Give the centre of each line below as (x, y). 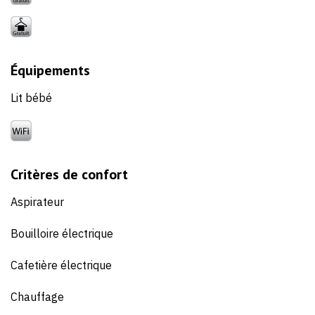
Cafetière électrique (61, 265)
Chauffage (37, 297)
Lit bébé (31, 98)
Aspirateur (37, 202)
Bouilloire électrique (62, 234)
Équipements (50, 71)
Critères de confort (69, 175)
